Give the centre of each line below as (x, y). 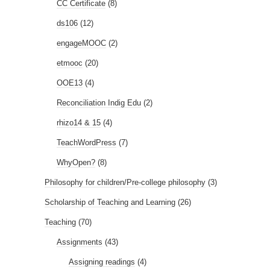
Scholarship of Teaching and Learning (110, 202)
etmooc (70, 63)
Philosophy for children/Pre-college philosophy (125, 182)
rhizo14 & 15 (79, 122)
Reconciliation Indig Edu (99, 102)
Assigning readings (102, 262)
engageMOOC (81, 43)
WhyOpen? (76, 162)
